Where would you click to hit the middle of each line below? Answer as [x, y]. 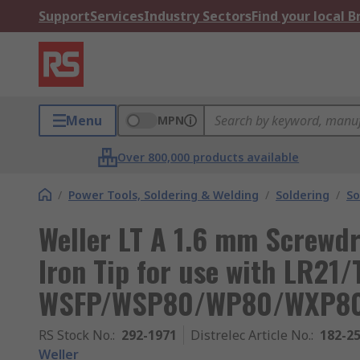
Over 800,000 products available [209, 157]
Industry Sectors [198, 16]
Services [117, 16]
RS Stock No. [76, 335]
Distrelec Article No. [251, 335]
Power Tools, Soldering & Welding [164, 195]
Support [64, 16]
